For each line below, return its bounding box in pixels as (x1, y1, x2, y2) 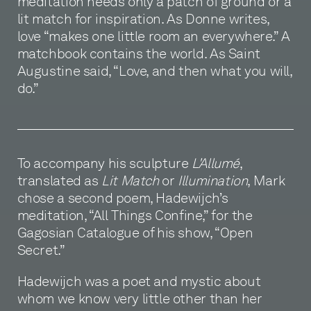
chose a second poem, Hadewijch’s (17, 190, 228, 207)
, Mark (247, 172, 285, 190)
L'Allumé (192, 155, 239, 172)
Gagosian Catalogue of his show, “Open (17, 224, 253, 242)
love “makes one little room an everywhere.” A (17, 28, 291, 45)
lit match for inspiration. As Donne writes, (17, 10, 269, 28)
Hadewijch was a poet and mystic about (17, 272, 261, 289)
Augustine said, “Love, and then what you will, (17, 62, 292, 80)
